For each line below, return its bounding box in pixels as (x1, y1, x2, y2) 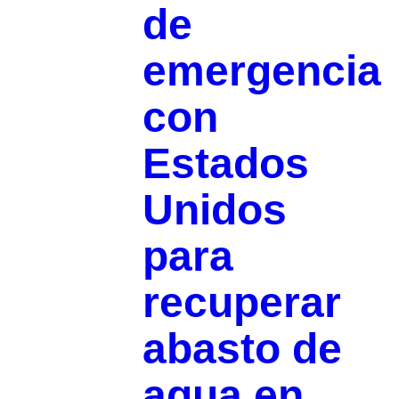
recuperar (142, 278, 341, 326)
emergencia (142, 46, 381, 94)
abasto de (142, 324, 342, 372)
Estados (142, 139, 309, 187)
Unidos (142, 185, 287, 233)
